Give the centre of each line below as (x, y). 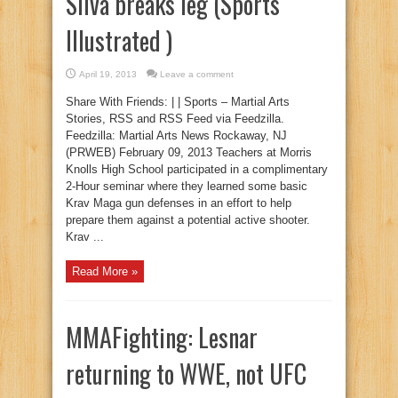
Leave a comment (197, 74)
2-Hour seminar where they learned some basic (187, 186)
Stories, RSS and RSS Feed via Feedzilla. (175, 119)
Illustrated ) (119, 40)
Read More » (105, 271)
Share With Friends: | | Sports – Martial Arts (178, 102)
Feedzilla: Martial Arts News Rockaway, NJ (176, 135)
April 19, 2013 (108, 74)
